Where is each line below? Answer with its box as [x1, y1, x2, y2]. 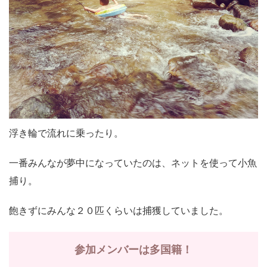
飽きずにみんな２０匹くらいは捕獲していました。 [9, 206, 228, 216]
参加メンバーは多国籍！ [74, 244, 193, 256]
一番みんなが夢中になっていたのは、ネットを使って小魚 [9, 158, 257, 169]
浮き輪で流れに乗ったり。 [9, 128, 123, 139]
